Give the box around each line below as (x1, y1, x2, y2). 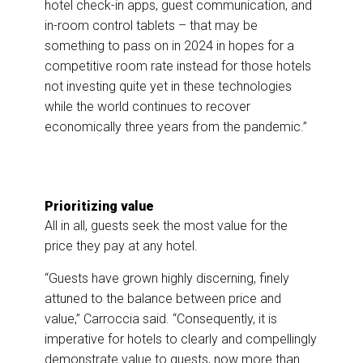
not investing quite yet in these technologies (45, 79, 292, 95)
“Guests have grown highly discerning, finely (45, 271, 289, 287)
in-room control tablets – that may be (45, 18, 258, 34)
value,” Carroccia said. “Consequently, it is (45, 311, 277, 327)
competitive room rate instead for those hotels (45, 58, 311, 75)
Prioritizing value (45, 199, 157, 215)
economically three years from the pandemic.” (45, 119, 307, 135)
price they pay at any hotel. (45, 238, 201, 254)
